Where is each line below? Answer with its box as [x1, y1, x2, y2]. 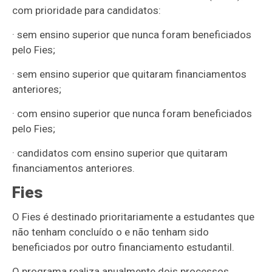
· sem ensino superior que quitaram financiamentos [12, 68, 247, 81]
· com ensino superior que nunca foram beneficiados [12, 107, 253, 120]
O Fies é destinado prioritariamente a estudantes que [12, 211, 255, 223]
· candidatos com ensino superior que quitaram [12, 147, 228, 160]
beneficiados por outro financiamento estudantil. [12, 241, 235, 254]
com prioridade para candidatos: [12, 4, 161, 17]
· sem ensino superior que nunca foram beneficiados [12, 29, 252, 41]
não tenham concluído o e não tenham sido [12, 226, 209, 239]
